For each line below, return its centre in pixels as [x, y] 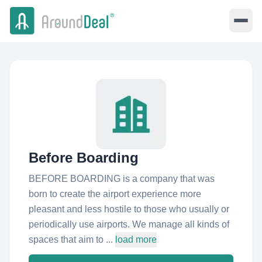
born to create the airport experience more [115, 194]
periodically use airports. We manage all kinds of [129, 224]
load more [136, 239]
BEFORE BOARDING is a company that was [122, 179]
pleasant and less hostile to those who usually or [129, 209]
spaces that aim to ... [71, 239]
